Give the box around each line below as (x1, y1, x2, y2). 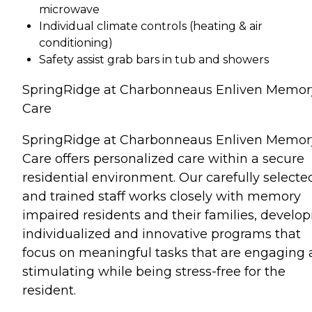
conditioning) (39, 36, 113, 49)
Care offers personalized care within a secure (22, 150, 304, 166)
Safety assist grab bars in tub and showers (39, 52, 269, 66)
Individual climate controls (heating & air (39, 19, 263, 33)
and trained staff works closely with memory (22, 188, 301, 204)
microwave (39, 2, 100, 16)
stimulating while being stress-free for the (22, 263, 286, 279)
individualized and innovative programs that (22, 226, 301, 242)
